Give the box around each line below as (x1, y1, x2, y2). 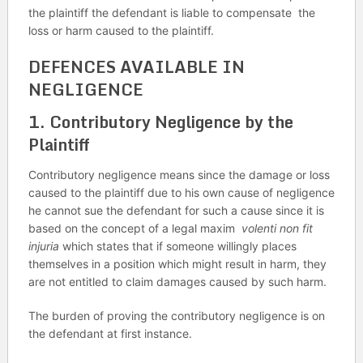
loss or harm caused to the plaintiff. (28, 23, 214, 37)
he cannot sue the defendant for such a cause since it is (28, 203, 324, 217)
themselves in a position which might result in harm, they (28, 257, 327, 271)
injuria (28, 239, 59, 253)
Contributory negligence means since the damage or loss (28, 168, 330, 181)
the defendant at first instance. (28, 327, 192, 340)
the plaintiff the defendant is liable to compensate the (28, 6, 315, 19)
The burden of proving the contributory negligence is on (28, 309, 325, 322)
